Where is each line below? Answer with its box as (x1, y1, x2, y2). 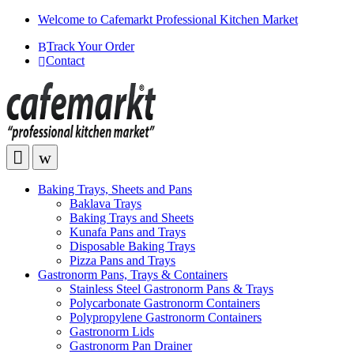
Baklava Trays (70, 196, 141, 210)
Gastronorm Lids (70, 324, 154, 338)
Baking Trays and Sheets (70, 210, 194, 224)
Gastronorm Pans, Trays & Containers (38, 267, 228, 281)
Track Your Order (47, 40, 134, 53)
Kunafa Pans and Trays (70, 224, 186, 239)
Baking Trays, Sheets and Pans (38, 182, 192, 196)
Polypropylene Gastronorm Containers (70, 310, 262, 324)
